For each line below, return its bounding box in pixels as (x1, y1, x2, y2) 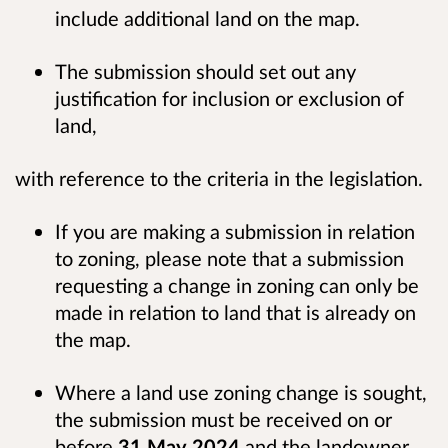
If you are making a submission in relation (55, 219, 415, 244)
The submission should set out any (55, 59, 356, 84)
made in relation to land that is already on (55, 300, 416, 325)
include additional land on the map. (55, 5, 365, 30)
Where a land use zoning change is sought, (55, 380, 427, 405)
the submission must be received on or (55, 407, 392, 432)
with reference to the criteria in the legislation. (15, 166, 433, 191)
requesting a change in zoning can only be (55, 273, 419, 298)
